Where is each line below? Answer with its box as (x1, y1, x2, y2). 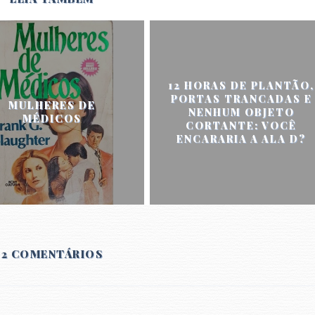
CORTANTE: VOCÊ (186, 119, 297, 133)
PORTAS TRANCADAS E (170, 92, 312, 106)
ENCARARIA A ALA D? (176, 132, 307, 146)
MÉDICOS (22, 112, 82, 126)
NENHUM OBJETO (188, 105, 295, 120)
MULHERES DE (8, 98, 96, 112)
